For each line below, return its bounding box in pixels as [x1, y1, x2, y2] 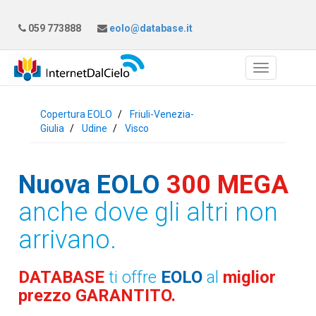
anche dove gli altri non [18, 197, 279, 227]
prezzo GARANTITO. [18, 286, 176, 305]
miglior [223, 267, 276, 287]
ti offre [109, 267, 162, 287]
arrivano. [18, 225, 117, 255]
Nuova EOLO [18, 170, 161, 200]
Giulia [40, 123, 65, 134]
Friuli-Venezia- [130, 109, 195, 120]
